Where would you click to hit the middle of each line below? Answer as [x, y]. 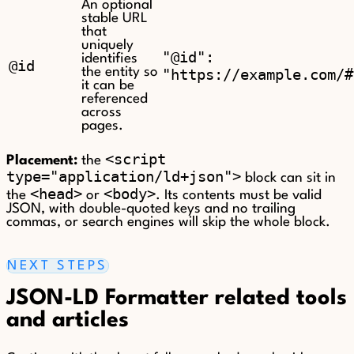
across [102, 113]
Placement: [42, 161]
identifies [109, 59]
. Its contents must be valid [239, 196]
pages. [102, 126]
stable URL [115, 19]
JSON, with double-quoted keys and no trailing [151, 209]
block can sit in [288, 179]
